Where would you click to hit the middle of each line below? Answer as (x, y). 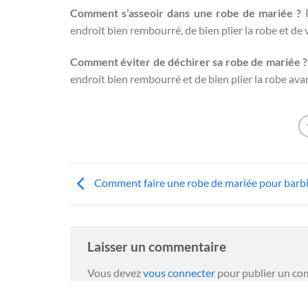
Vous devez (115, 272)
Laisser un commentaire (158, 247)
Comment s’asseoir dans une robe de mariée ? (186, 13)
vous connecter (179, 272)
